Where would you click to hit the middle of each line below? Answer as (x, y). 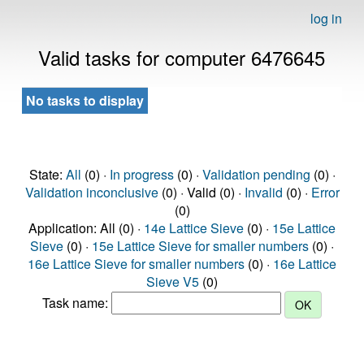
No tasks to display (85, 100)
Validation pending (256, 174)
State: (47, 174)
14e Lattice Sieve (194, 228)
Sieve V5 (173, 282)
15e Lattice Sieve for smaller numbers (200, 246)
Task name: (77, 303)
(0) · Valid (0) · (201, 192)
